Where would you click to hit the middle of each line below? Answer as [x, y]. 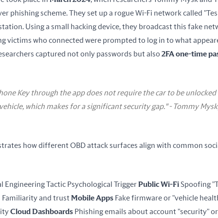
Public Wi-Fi [159, 184]
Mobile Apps [92, 198]
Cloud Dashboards [42, 211]
